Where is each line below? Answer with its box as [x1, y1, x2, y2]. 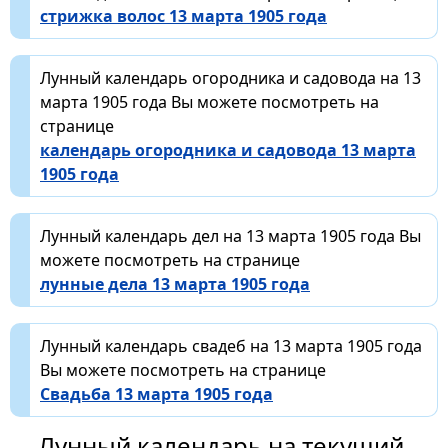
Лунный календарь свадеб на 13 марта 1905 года [40, 334, 422, 357]
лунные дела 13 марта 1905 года [40, 272, 310, 295]
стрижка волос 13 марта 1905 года [40, 4, 327, 27]
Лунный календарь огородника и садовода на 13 [40, 66, 421, 89]
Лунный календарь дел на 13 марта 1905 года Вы [40, 224, 421, 247]
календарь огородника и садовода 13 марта [40, 138, 416, 161]
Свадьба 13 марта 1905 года [40, 382, 273, 405]
